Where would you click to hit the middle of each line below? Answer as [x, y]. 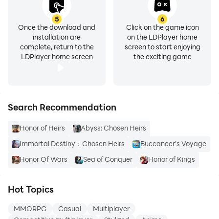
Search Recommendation [62, 107]
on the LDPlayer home [162, 37]
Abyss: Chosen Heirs [113, 128]
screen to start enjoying [162, 47]
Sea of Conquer [108, 159]
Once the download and [57, 27]
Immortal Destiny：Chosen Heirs [72, 143]
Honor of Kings [172, 159]
